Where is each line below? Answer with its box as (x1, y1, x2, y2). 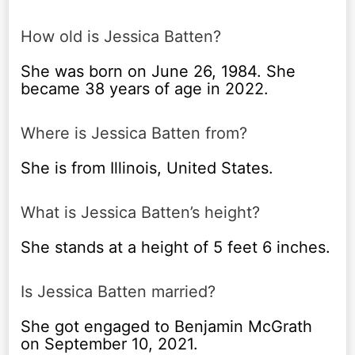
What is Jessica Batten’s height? (21, 202, 261, 222)
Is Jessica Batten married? (21, 281, 216, 301)
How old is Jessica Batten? (21, 26, 222, 46)
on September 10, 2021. (21, 334, 199, 353)
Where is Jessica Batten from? (21, 123, 248, 143)
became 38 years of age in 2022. (21, 78, 269, 98)
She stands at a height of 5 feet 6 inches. (21, 237, 331, 257)
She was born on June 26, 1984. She (21, 61, 296, 81)
